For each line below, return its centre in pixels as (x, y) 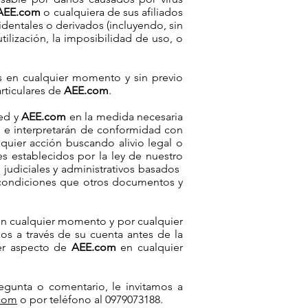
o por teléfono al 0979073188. (90, 299)
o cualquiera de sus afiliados (112, 12)
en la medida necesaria (125, 117)
